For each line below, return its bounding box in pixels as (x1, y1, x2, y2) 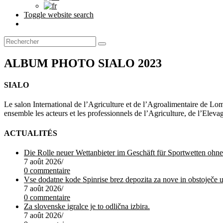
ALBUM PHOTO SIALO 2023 (4, 56, 162, 70)
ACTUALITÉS (4, 128, 57, 137)
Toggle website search (24, 10, 94, 19)
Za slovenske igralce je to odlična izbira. (24, 202, 150, 211)
